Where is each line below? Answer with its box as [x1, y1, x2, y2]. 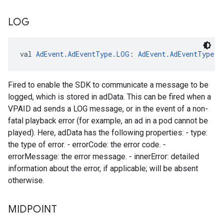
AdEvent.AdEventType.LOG [36, 49, 129, 59]
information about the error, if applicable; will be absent [8, 164, 198, 173]
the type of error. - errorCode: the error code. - [8, 140, 166, 149]
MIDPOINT [8, 203, 57, 216]
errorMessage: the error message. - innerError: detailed [8, 152, 199, 161]
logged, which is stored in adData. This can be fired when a [8, 92, 211, 102]
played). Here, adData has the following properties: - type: [8, 128, 208, 137]
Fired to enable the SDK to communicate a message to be [8, 80, 209, 90]
